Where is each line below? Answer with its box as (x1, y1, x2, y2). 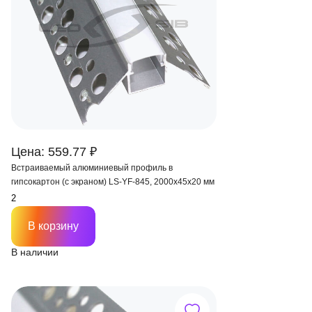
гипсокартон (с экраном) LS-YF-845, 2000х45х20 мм (11, 177, 214, 187)
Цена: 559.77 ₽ (11, 145, 97, 159)
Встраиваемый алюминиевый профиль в (11, 163, 173, 173)
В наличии (11, 247, 58, 258)
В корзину (28, 220, 79, 232)
